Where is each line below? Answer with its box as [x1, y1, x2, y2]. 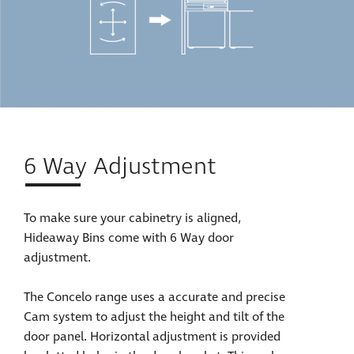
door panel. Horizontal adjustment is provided [24, 328, 281, 345]
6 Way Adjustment [24, 151, 217, 183]
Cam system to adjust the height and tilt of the [24, 308, 284, 326]
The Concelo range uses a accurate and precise [24, 288, 285, 306]
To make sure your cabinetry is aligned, [24, 209, 241, 227]
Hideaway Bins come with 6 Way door [24, 229, 234, 247]
